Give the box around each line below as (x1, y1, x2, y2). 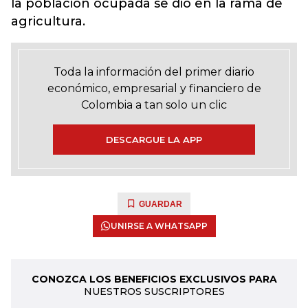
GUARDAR (139, 199, 182, 209)
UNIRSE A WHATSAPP (110, 221, 208, 231)
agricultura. (11, 14, 85, 29)
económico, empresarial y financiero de (47, 82, 261, 95)
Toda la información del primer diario (54, 65, 254, 78)
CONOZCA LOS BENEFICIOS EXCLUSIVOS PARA (31, 273, 277, 285)
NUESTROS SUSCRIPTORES (83, 285, 225, 298)
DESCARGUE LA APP (106, 134, 202, 145)
